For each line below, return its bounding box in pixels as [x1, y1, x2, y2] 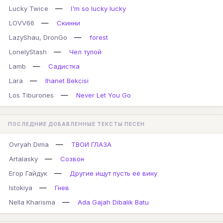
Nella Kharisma [9, 198, 55, 206]
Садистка [48, 62, 80, 70]
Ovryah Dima [9, 140, 49, 148]
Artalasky [9, 155, 38, 163]
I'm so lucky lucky [71, 4, 126, 12]
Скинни [57, 19, 80, 27]
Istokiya [9, 184, 32, 192]
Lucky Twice [9, 4, 48, 12]
